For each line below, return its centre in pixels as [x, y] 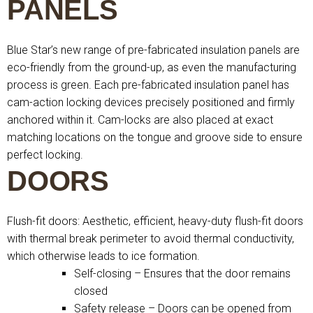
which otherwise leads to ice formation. [103, 256]
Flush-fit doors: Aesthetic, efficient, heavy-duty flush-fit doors [155, 221]
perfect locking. [45, 155]
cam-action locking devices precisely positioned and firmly [151, 102]
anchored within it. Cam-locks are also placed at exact [140, 120]
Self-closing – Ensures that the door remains [182, 274]
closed [91, 291]
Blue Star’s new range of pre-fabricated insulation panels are [153, 50]
